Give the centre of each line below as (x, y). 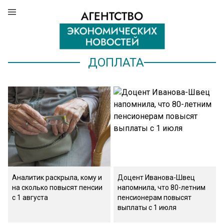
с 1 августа (30, 197)
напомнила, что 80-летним (161, 187)
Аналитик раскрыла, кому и (57, 177)
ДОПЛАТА (116, 62)
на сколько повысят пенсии (57, 187)
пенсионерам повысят (154, 197)
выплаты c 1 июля (147, 207)
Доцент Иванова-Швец (156, 177)
